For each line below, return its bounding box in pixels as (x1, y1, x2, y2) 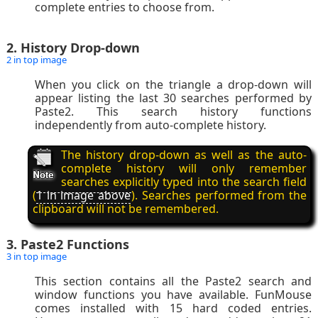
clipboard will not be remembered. (32, 201, 219, 217)
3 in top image (6, 250, 67, 263)
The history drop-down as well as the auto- (60, 147, 307, 163)
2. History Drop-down (6, 39, 140, 57)
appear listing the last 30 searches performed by (34, 90, 312, 106)
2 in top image (6, 53, 67, 67)
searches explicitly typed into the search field (60, 174, 307, 190)
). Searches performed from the (131, 187, 307, 204)
